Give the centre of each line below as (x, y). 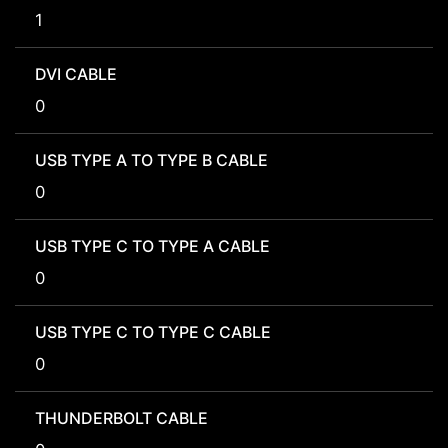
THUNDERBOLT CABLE (121, 418)
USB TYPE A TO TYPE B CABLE (151, 160)
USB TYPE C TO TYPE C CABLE (153, 332)
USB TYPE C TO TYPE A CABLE (152, 246)
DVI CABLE (76, 74)
